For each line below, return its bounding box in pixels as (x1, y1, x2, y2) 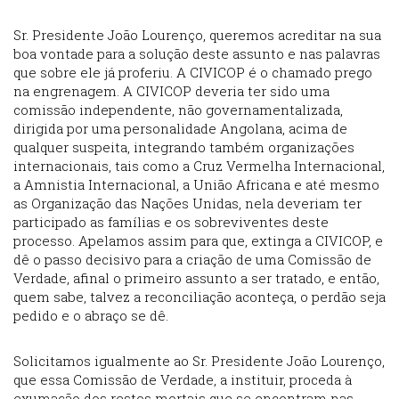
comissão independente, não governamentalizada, (13, 101, 343, 119)
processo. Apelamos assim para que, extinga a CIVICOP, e (13, 232, 383, 250)
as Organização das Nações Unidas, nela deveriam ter (13, 194, 362, 213)
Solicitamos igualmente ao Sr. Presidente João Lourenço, (13, 352, 385, 370)
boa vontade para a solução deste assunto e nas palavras (13, 45, 380, 63)
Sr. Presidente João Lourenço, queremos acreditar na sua (13, 26, 381, 45)
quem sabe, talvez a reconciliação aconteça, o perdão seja (13, 288, 386, 306)
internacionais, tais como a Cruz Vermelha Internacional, (13, 157, 385, 175)
